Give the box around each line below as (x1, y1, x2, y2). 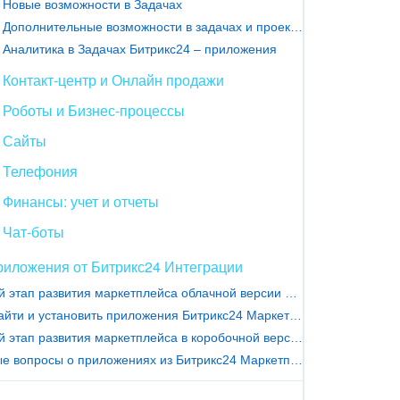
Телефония (3, 160, 78, 181)
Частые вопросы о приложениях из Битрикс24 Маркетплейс (290, 352, 303, 367)
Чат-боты (3, 221, 64, 242)
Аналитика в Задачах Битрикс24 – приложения (3, 41, 277, 56)
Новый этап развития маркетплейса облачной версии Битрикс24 (285, 285, 297, 300)
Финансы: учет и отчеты (3, 190, 159, 212)
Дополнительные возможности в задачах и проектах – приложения (290, 19, 303, 34)
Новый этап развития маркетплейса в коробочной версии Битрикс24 (290, 329, 303, 345)
